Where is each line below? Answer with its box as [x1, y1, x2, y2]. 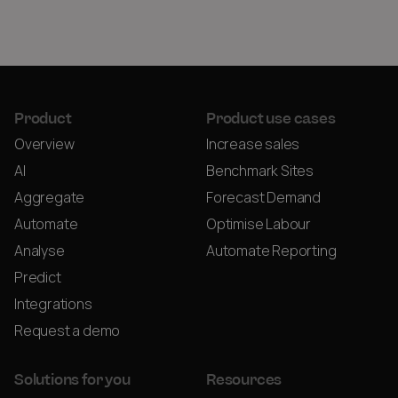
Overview [14, 135, 75, 155]
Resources [206, 370, 283, 390]
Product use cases [206, 108, 336, 129]
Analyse [14, 242, 65, 261]
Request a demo [14, 322, 121, 341]
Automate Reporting [206, 242, 337, 261]
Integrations [14, 295, 92, 314]
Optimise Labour [206, 215, 311, 235]
